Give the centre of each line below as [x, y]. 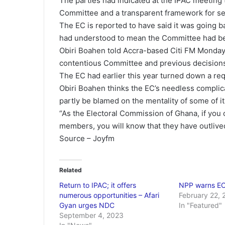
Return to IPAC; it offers [98, 185]
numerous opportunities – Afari [109, 195]
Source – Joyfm [87, 138]
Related [71, 170]
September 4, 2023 [91, 215]
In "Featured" [200, 205]
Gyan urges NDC [87, 205]
